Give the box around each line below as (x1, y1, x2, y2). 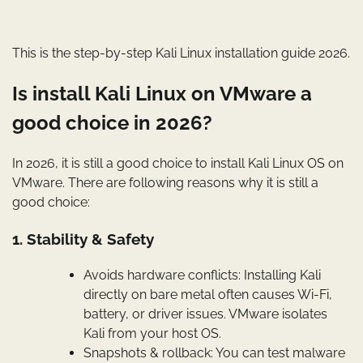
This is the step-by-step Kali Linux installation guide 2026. (12, 45, 350, 62)
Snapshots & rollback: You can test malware (83, 344, 345, 361)
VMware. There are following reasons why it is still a (12, 175, 318, 191)
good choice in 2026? (12, 111, 212, 135)
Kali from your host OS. (83, 325, 221, 341)
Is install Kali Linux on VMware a (12, 82, 312, 106)
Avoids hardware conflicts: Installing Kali (83, 267, 321, 283)
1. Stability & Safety (12, 229, 154, 248)
